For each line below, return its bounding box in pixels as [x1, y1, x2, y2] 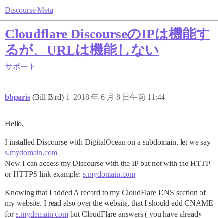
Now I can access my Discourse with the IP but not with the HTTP [5, 159, 210, 167]
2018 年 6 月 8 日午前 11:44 [73, 93, 165, 101]
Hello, [5, 119, 24, 127]
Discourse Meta [5, 6, 53, 14]
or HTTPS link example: [5, 170, 83, 178]
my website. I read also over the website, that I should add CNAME [5, 199, 213, 207]
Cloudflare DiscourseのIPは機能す [5, 26, 210, 41]
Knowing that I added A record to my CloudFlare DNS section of [5, 188, 206, 197]
